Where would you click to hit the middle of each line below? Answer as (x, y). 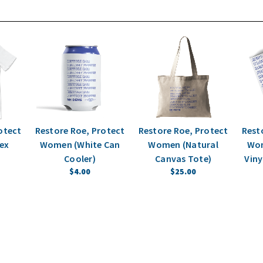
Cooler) (80, 159)
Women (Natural (183, 145)
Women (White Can (80, 145)
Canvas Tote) (183, 159)
